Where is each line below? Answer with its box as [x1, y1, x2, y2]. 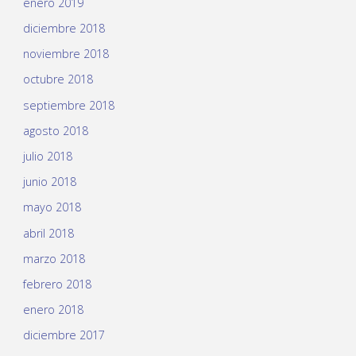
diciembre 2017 [22, 327, 105, 343]
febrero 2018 [22, 276, 91, 292]
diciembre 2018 [22, 21, 105, 36]
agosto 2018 [22, 122, 88, 138]
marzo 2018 [22, 250, 85, 266]
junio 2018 [22, 174, 76, 190]
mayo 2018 [22, 199, 81, 215]
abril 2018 [22, 225, 74, 241]
